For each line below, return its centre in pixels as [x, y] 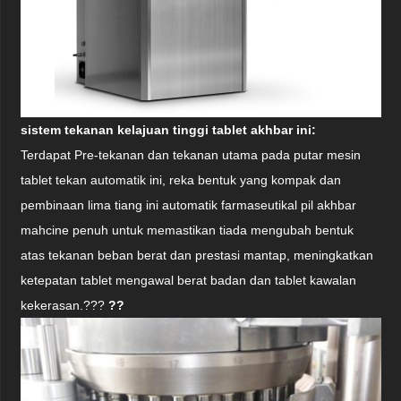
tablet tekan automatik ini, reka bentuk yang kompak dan [181, 180]
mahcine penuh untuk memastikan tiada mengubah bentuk [188, 230]
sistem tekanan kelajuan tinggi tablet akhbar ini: [169, 130]
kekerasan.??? [65, 306]
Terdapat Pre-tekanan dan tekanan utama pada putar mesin [191, 155]
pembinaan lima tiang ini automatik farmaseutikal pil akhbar [189, 205]
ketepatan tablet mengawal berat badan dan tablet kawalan [189, 281]
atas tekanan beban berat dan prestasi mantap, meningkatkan [197, 256]
